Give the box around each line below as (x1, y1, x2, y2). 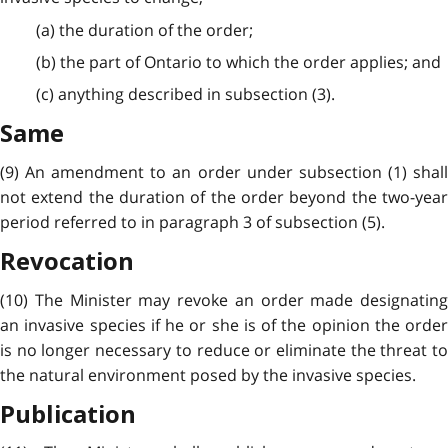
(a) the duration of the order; (35, 18, 253, 41)
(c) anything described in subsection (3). (35, 83, 335, 106)
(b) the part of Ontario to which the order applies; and (35, 50, 441, 73)
